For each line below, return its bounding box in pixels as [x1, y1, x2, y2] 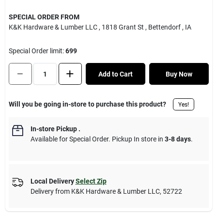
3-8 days [164, 135, 191, 143]
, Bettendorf [145, 23, 181, 31]
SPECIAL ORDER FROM [8, 13, 79, 21]
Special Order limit [8, 47, 62, 55]
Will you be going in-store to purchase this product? [8, 100, 166, 108]
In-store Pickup [30, 125, 77, 133]
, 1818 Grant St [98, 23, 144, 31]
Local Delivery [30, 177, 74, 185]
